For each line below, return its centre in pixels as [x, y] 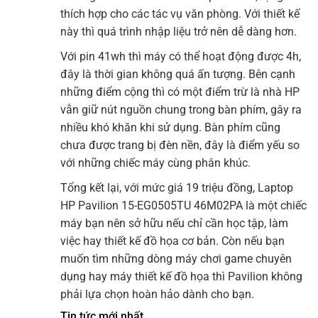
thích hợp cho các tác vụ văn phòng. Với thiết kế [180, 14]
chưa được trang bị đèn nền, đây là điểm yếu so [180, 146]
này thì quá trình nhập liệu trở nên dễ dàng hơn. [179, 32]
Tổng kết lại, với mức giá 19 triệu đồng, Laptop [177, 188]
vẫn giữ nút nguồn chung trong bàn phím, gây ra [181, 110]
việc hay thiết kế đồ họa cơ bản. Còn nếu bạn [172, 241]
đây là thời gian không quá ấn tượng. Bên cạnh [178, 75]
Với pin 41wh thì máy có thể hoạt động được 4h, [181, 57]
